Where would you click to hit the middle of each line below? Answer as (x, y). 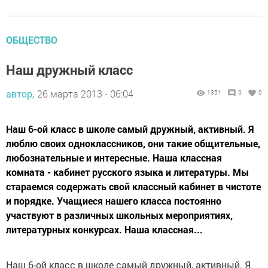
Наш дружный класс (69, 70)
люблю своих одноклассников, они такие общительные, (133, 143)
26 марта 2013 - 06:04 (85, 94)
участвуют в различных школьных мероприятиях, (119, 215)
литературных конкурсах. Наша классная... (104, 229)
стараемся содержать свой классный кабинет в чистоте (133, 186)
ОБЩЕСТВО (32, 40)
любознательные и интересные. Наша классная (114, 158)
